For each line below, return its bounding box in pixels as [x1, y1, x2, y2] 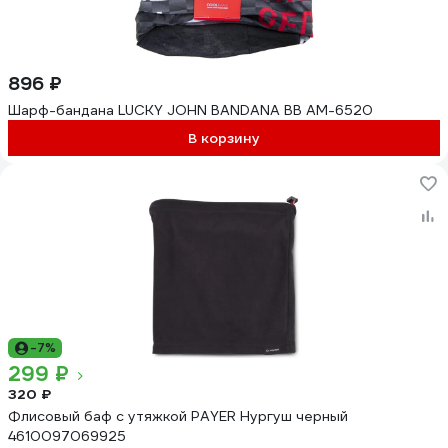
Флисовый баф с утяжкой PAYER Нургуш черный [8, 407, 348, 425]
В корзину [188, 129, 260, 147]
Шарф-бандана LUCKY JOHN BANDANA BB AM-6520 [8, 101, 373, 119]
